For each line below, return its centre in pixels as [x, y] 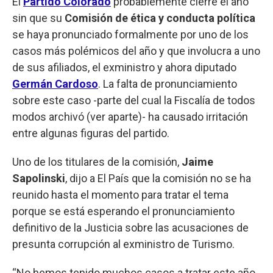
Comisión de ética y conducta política [160, 18]
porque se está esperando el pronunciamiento [123, 211]
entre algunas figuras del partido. [91, 133]
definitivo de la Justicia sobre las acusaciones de [130, 227]
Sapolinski [39, 178]
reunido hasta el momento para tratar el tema [120, 194]
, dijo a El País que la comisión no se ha [158, 178]
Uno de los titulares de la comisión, [97, 161]
